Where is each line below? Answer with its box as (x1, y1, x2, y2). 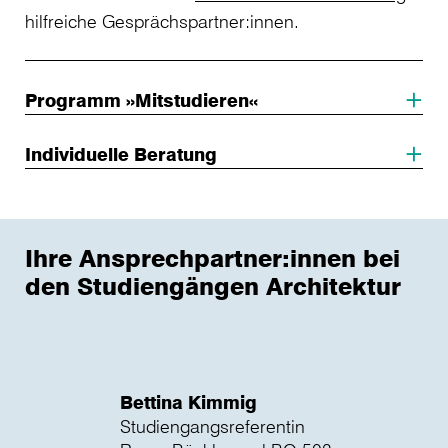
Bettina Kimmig (120, 391, 257, 414)
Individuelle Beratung (25, 143, 217, 166)
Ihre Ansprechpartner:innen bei (25, 243, 400, 274)
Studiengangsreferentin (120, 415, 305, 438)
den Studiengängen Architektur (25, 271, 401, 302)
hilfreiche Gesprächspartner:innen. (25, 10, 299, 33)
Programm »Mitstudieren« (25, 89, 258, 112)
